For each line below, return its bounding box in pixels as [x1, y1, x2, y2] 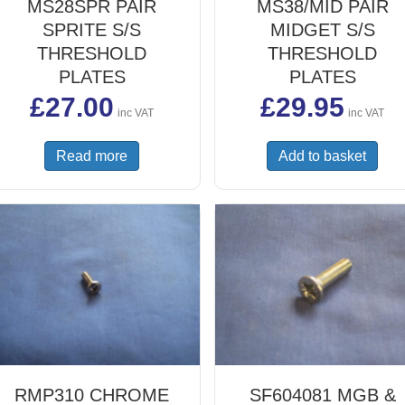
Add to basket [278, 147, 366, 164]
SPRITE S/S [42, 19, 141, 40]
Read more [56, 147, 127, 164]
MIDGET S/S [269, 19, 375, 40]
